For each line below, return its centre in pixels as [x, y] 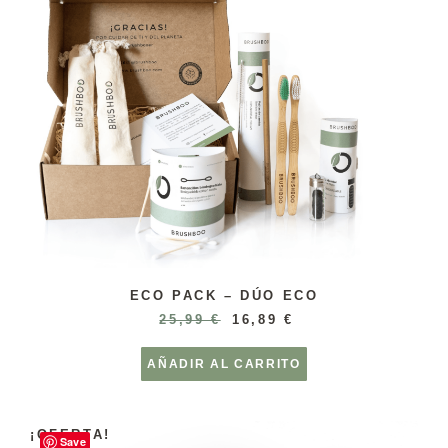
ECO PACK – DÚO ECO [224, 295]
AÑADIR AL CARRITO [224, 363]
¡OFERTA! [70, 435]
